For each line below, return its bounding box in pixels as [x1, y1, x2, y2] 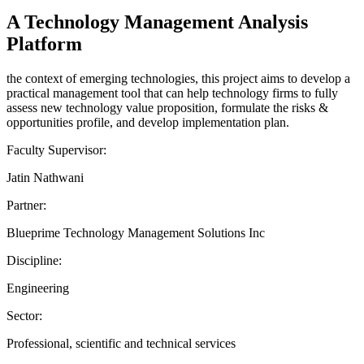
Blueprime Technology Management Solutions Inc [6, 225, 265, 240]
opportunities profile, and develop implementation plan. [6, 115, 289, 129]
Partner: [6, 197, 46, 212]
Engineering [6, 280, 69, 295]
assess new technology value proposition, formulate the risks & [6, 100, 328, 115]
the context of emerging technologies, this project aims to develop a [6, 71, 350, 85]
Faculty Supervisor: [6, 142, 106, 157]
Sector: [6, 308, 42, 323]
